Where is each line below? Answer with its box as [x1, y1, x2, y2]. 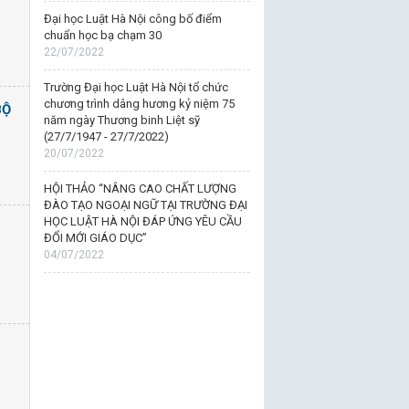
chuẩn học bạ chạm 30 [43, 28, 162, 42]
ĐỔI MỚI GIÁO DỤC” [43, 231, 147, 245]
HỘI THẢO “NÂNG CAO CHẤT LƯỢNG [43, 182, 236, 195]
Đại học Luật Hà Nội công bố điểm [43, 12, 222, 26]
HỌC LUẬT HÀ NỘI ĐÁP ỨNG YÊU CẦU [43, 215, 242, 228]
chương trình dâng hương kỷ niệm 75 [43, 97, 235, 110]
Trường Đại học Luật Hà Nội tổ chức [43, 80, 228, 94]
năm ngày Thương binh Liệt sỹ [43, 113, 200, 127]
